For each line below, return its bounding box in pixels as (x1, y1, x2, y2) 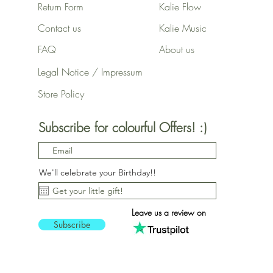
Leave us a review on (131, 207, 206, 219)
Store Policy (37, 87, 93, 101)
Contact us (37, 21, 81, 35)
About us (158, 43, 194, 57)
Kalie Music (158, 21, 207, 35)
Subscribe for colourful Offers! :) (38, 119, 207, 136)
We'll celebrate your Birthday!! (38, 167, 156, 179)
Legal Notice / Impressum (37, 65, 143, 79)
